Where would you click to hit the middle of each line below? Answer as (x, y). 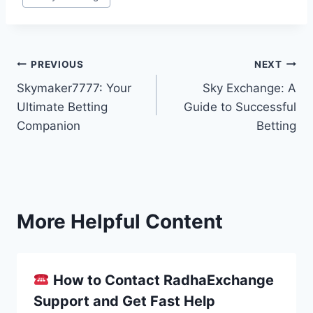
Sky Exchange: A (249, 88)
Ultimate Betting (62, 107)
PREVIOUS (57, 64)
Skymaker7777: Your (74, 88)
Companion (49, 126)
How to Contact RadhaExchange (161, 281)
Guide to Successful (240, 107)
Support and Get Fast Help (124, 301)
